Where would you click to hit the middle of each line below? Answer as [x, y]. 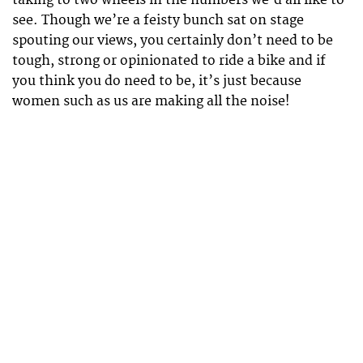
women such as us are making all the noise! [151, 102]
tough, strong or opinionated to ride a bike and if [169, 61]
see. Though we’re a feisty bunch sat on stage [158, 21]
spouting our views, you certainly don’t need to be [173, 41]
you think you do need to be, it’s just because [157, 81]
